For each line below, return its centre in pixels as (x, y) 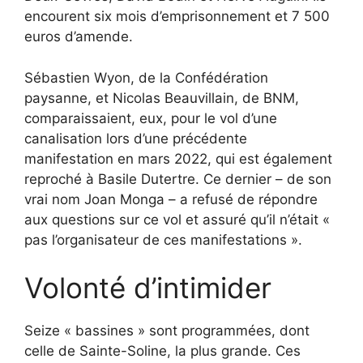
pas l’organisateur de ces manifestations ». (163, 239)
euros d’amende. (79, 36)
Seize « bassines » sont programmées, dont (167, 331)
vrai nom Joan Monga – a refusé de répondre (171, 199)
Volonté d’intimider (148, 288)
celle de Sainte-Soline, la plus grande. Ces (162, 351)
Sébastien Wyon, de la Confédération (146, 77)
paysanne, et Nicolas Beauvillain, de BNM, (162, 98)
